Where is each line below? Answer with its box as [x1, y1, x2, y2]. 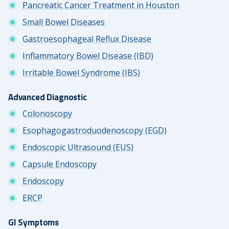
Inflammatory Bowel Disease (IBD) [22, 50, 153, 61]
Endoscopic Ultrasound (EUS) [22, 141, 133, 153]
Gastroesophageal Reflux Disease [22, 33, 151, 44]
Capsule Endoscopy [22, 158, 97, 170]
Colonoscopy [22, 107, 72, 119]
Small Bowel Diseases [22, 16, 105, 28]
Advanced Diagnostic [8, 90, 87, 104]
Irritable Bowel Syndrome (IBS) [22, 66, 140, 78]
